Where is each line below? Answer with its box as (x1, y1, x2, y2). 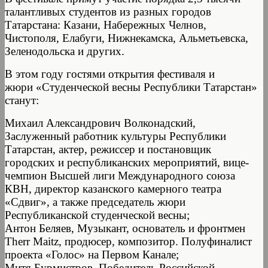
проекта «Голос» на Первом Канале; (5, 248, 179, 261)
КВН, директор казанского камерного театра (5, 182, 221, 195)
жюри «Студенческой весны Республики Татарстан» (5, 80, 257, 93)
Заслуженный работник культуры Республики (5, 129, 226, 142)
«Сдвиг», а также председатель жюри (5, 195, 185, 208)
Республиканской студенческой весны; (5, 208, 190, 221)
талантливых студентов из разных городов (5, 5, 211, 18)
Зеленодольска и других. (5, 44, 124, 57)
